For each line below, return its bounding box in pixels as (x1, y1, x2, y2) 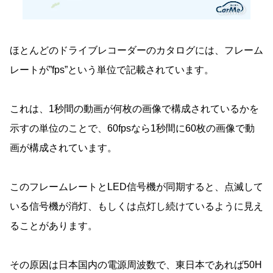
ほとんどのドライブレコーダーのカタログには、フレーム (10, 45, 263, 56)
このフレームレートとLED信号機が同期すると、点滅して (10, 182, 263, 193)
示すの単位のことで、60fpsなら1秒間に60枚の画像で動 (10, 123, 255, 134)
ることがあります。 (10, 221, 97, 232)
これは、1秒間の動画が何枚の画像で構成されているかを (10, 104, 259, 115)
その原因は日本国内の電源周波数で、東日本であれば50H (10, 260, 262, 271)
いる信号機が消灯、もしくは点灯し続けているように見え (10, 201, 263, 212)
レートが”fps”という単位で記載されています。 (10, 65, 214, 76)
